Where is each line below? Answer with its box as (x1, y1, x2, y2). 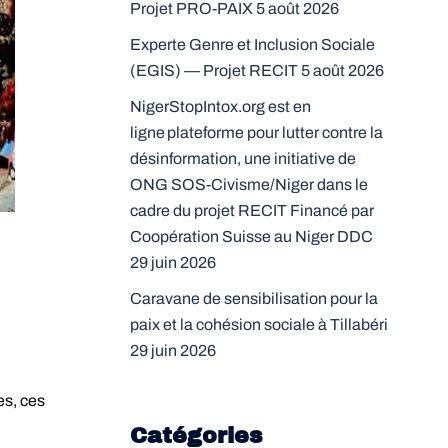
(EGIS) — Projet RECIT (129, 62, 298, 79)
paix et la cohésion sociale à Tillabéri (129, 316, 388, 333)
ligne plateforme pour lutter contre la (129, 124, 383, 141)
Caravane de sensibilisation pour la (129, 290, 378, 307)
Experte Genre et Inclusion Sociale (129, 36, 375, 53)
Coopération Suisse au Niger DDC (129, 228, 373, 245)
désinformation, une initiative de (129, 150, 356, 167)
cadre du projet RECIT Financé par (129, 202, 374, 219)
